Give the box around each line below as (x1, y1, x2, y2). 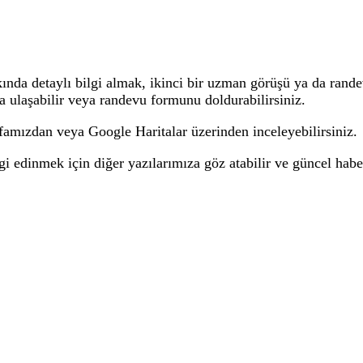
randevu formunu (100, 92, 201, 109)
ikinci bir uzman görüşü (150, 75, 290, 92)
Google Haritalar (88, 123, 187, 140)
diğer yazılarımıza (94, 155, 200, 172)
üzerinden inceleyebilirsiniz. (187, 123, 357, 140)
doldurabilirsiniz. (201, 92, 305, 109)
